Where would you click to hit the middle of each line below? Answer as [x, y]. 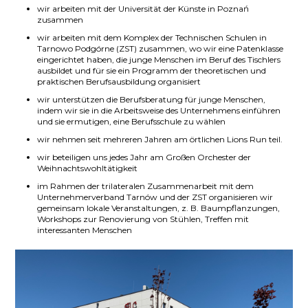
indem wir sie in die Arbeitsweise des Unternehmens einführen [159, 111]
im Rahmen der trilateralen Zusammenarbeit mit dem [146, 186]
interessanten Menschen [85, 230]
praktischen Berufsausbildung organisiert [119, 82]
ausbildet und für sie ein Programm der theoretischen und [152, 71]
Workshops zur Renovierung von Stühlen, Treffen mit [143, 219]
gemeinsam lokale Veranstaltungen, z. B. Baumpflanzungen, [159, 208]
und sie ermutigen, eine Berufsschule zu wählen [133, 122]
